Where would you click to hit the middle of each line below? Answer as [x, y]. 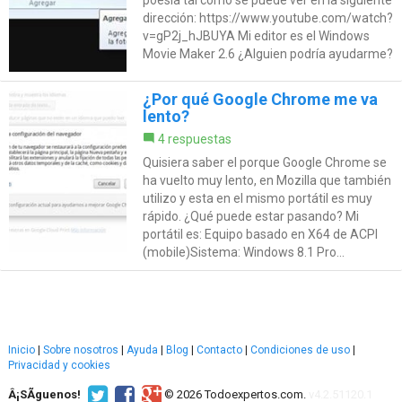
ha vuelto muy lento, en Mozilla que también [267, 181]
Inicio [22, 350]
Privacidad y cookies [59, 366]
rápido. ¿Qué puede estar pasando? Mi [250, 217]
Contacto [219, 350]
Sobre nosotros [81, 350]
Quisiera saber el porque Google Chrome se [264, 163]
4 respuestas [194, 140]
